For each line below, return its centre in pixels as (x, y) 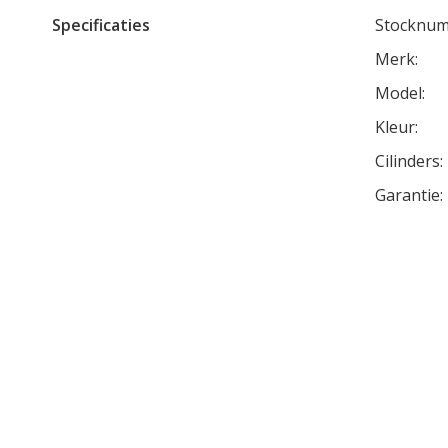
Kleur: (396, 127)
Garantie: (408, 195)
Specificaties (101, 25)
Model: (399, 93)
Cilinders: (408, 161)
